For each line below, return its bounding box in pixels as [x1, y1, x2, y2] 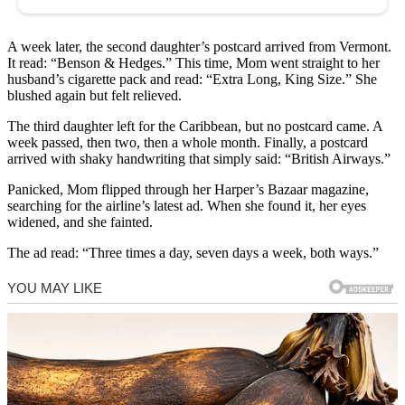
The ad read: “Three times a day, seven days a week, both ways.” [7, 245, 379, 261]
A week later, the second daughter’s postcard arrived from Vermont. [7, 39, 391, 55]
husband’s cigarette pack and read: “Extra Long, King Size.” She [7, 71, 377, 88]
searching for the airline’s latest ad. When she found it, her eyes [7, 198, 366, 214]
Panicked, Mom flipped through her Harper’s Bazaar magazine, [7, 182, 369, 198]
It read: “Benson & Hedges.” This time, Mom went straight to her [7, 55, 380, 71]
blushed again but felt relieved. [7, 88, 182, 104]
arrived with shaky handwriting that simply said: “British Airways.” [7, 151, 391, 167]
